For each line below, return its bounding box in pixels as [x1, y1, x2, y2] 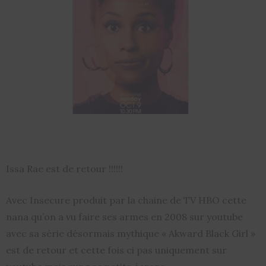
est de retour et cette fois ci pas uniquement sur [6, 243, 227, 256]
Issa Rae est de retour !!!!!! [6, 162, 123, 175]
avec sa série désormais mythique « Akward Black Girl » [6, 227, 255, 239]
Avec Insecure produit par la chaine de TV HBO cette [6, 194, 246, 206]
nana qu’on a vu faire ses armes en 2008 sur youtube [6, 210, 243, 223]
